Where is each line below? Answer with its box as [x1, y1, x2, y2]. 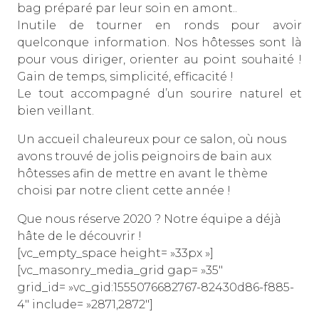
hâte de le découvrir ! [17, 229, 142, 244]
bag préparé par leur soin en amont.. [17, 1, 237, 16]
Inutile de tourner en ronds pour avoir [17, 19, 302, 33]
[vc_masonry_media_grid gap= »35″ [17, 263, 223, 278]
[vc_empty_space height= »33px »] [17, 246, 214, 261]
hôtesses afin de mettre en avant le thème [17, 167, 268, 181]
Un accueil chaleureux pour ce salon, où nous [17, 132, 286, 147]
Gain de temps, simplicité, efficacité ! [17, 70, 234, 84]
